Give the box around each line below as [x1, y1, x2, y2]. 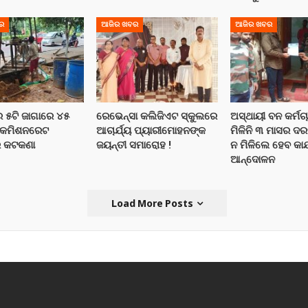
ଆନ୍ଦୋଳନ [230, 153, 276, 166]
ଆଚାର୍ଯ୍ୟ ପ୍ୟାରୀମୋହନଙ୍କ [96, 124, 206, 137]
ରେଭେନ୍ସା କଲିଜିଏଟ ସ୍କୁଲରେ [96, 110, 218, 123]
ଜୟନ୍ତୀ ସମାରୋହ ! [96, 139, 172, 152]
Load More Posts [111, 197, 196, 210]
